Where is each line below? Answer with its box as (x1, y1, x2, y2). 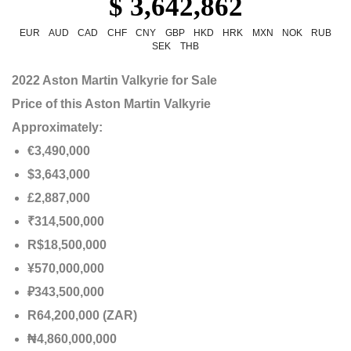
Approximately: (12, 120, 103, 134)
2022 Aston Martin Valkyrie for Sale (12, 73, 217, 87)
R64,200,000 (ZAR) (27, 308, 137, 322)
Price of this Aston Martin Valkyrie (12, 96, 211, 110)
